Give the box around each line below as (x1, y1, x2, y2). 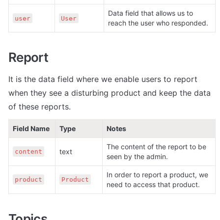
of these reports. (8, 101, 71, 111)
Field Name (13, 124, 50, 133)
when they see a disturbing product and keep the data (8, 87, 211, 98)
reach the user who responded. (108, 19, 208, 27)
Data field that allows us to (108, 9, 193, 18)
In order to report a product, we (107, 170, 208, 179)
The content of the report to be (107, 142, 206, 151)
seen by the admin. (107, 152, 168, 161)
